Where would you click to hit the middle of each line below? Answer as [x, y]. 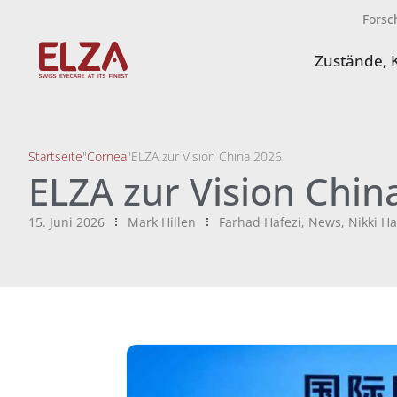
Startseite [55, 156]
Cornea [107, 156]
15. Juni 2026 [66, 222]
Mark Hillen [162, 222]
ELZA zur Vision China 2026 [206, 156]
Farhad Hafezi [260, 222]
